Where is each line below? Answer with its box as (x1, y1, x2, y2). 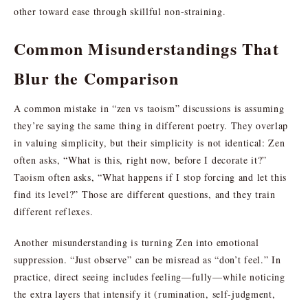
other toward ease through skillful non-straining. (14, 4, 226, 18)
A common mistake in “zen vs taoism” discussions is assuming (14, 101, 285, 115)
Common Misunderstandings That (14, 36, 279, 60)
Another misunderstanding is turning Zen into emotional (14, 235, 259, 249)
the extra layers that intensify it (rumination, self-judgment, (14, 287, 276, 300)
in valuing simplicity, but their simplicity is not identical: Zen (14, 135, 285, 149)
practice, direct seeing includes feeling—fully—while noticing (14, 269, 285, 283)
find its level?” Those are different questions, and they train (14, 187, 276, 201)
